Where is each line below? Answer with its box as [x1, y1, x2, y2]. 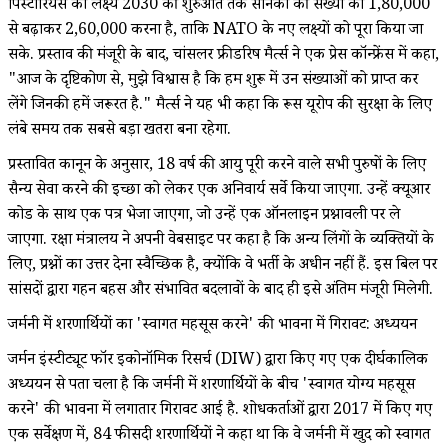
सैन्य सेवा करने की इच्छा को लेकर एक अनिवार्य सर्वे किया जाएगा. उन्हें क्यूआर [8, 178, 430, 204]
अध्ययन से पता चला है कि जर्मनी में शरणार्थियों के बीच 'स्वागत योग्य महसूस [8, 373, 415, 399]
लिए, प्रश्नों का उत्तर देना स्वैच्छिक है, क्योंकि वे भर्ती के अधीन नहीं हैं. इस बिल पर [8, 253, 437, 279]
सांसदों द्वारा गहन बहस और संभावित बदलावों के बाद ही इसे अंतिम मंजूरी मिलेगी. [8, 278, 433, 304]
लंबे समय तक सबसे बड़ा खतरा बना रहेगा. [8, 118, 231, 144]
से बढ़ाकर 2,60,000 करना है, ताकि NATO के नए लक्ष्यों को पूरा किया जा [8, 18, 423, 44]
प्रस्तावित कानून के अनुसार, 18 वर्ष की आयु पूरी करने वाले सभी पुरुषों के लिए [8, 153, 426, 179]
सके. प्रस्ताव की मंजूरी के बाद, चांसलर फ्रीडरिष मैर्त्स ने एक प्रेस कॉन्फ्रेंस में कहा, [8, 43, 439, 69]
